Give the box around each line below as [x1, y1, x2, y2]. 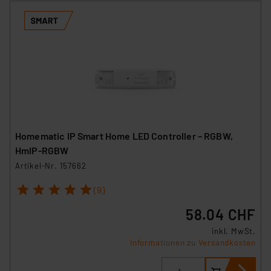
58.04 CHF [185, 205, 256, 223]
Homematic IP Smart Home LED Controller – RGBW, [15, 129, 233, 142]
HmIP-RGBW [15, 144, 69, 156]
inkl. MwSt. [212, 226, 256, 236]
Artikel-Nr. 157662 [15, 160, 87, 171]
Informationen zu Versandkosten [130, 237, 256, 247]
